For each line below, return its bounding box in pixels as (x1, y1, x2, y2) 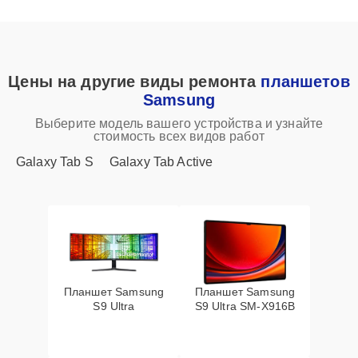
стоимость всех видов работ (93, 129, 265, 143)
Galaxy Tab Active (109, 155, 213, 169)
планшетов (261, 73, 350, 90)
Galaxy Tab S (16, 155, 93, 169)
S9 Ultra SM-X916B (194, 300, 296, 312)
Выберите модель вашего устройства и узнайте (34, 117, 324, 130)
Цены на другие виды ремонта (8, 73, 261, 90)
